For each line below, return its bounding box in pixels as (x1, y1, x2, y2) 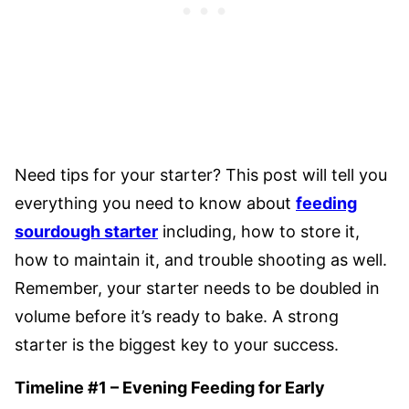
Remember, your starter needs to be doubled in (15, 278, 380, 298)
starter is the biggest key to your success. (15, 335, 339, 354)
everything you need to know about (15, 194, 296, 213)
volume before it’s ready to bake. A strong (15, 307, 339, 326)
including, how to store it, (158, 222, 360, 241)
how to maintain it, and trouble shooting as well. (15, 250, 387, 269)
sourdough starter (15, 222, 158, 241)
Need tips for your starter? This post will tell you (15, 165, 387, 184)
